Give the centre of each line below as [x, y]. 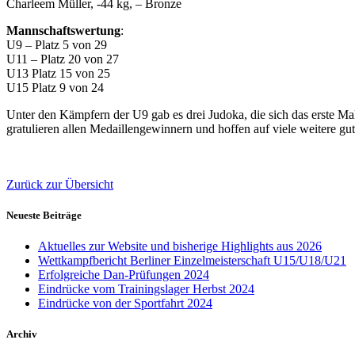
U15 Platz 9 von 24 [55, 87]
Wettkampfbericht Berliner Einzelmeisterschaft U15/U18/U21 [192, 261]
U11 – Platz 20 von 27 [63, 59]
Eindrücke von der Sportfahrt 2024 [125, 303]
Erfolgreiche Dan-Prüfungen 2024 [124, 275]
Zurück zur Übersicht [60, 184]
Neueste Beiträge [44, 215]
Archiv [22, 334]
